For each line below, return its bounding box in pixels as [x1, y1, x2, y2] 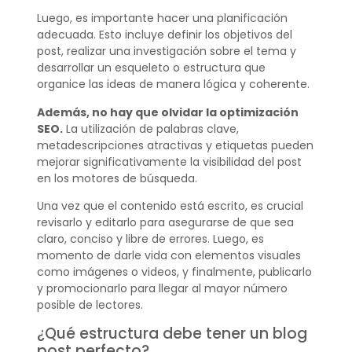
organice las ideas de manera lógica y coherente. [36, 76, 310, 93]
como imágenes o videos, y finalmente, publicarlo [36, 264, 312, 280]
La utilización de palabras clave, [62, 120, 239, 137]
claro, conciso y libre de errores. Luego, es [36, 231, 264, 247]
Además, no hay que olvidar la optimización [36, 104, 299, 120]
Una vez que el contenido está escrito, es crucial [36, 198, 303, 214]
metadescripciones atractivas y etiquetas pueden [36, 137, 313, 153]
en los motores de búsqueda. [36, 170, 197, 186]
